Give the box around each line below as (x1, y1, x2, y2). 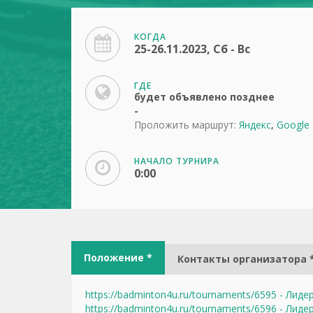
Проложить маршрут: (134, 118, 236, 131)
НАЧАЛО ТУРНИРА (134, 155, 219, 167)
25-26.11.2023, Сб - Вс (134, 41, 250, 57)
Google (277, 118, 310, 131)
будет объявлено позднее (134, 90, 275, 103)
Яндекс (239, 118, 271, 131)
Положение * (84, 251, 152, 264)
